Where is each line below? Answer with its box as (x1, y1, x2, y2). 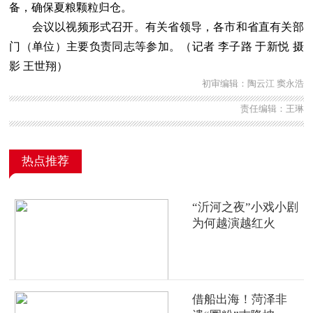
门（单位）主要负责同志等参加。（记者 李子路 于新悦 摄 (9, 40, 304, 52)
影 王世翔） (9, 59, 68, 72)
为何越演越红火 (191, 216, 275, 230)
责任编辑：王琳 (240, 103, 304, 114)
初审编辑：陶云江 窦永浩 (201, 78, 304, 89)
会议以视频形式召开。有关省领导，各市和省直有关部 (9, 20, 304, 33)
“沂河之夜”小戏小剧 (191, 200, 298, 214)
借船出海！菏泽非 (191, 293, 287, 307)
